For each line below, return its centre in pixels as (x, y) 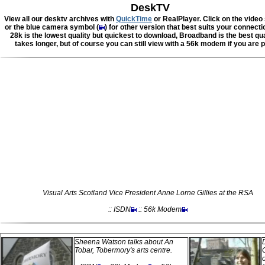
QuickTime (134, 19)
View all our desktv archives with (60, 19)
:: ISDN (119, 209)
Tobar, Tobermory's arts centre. (123, 250)
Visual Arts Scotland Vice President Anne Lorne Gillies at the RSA (148, 193)
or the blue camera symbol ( (52, 27)
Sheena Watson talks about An (124, 242)
